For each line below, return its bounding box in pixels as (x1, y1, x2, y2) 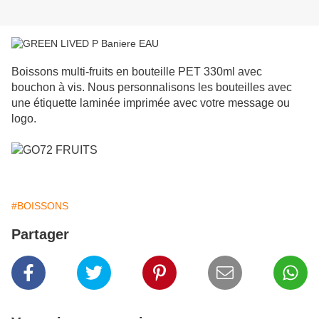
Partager (11, 226, 69, 243)
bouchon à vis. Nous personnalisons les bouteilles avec (11, 81, 292, 94)
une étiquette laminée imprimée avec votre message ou (11, 97, 290, 110)
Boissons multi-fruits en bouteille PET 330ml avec (11, 66, 262, 78)
